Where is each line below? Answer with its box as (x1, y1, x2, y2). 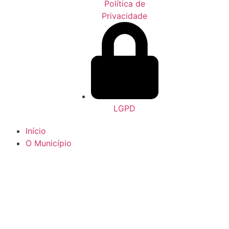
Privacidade (102, 11, 148, 21)
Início (25, 125, 46, 136)
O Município (25, 138, 72, 148)
